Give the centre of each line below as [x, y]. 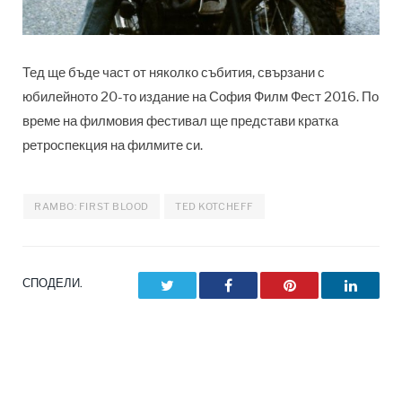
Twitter [193, 284]
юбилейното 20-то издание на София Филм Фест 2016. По [201, 96]
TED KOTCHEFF [214, 206]
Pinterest [319, 284]
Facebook [259, 284]
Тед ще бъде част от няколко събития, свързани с [174, 72]
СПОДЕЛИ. [52, 282]
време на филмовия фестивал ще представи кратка [180, 121]
